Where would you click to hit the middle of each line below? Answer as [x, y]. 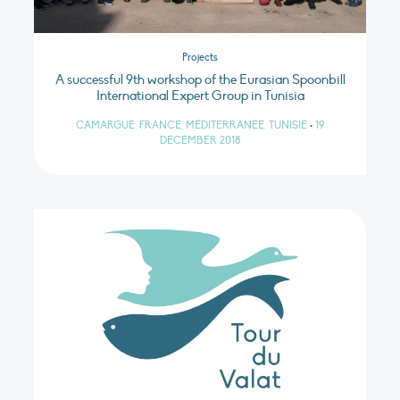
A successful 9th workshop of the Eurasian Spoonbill [200, 80]
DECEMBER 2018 [200, 140]
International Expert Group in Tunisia [200, 96]
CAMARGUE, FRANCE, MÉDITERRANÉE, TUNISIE [192, 125]
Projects [200, 57]
